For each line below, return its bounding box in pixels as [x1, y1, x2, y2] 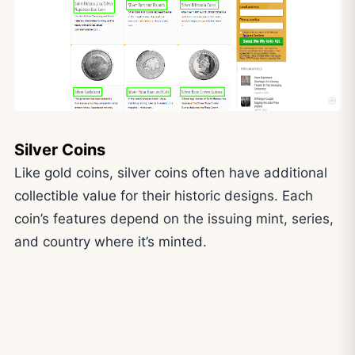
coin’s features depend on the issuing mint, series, [14, 211, 334, 227]
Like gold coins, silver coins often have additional [14, 165, 327, 181]
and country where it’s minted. [14, 234, 207, 250]
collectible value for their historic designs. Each [14, 188, 313, 204]
